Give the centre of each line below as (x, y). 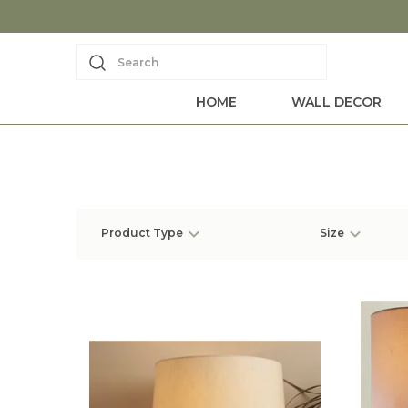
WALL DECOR (336, 102)
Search (138, 62)
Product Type (142, 233)
